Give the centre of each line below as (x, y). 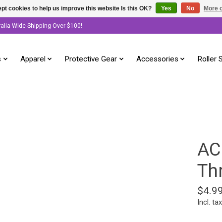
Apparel (33, 59)
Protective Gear (91, 59)
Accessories (157, 59)
